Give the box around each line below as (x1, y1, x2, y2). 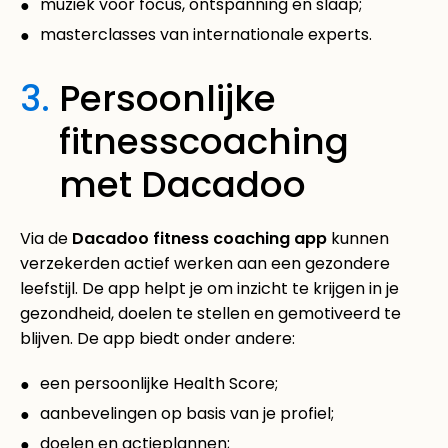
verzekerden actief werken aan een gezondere (20, 251, 390, 275)
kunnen (327, 226, 389, 250)
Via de (20, 226, 72, 250)
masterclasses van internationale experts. (40, 22, 372, 46)
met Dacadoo (59, 158, 306, 210)
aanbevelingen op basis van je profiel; (40, 401, 334, 425)
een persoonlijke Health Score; (40, 371, 278, 395)
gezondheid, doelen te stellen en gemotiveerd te (20, 301, 401, 325)
